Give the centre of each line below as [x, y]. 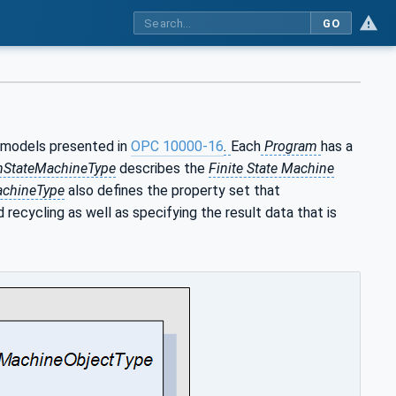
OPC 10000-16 [177, 147]
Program [291, 147]
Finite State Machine [271, 169]
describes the [162, 169]
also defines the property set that [172, 191]
